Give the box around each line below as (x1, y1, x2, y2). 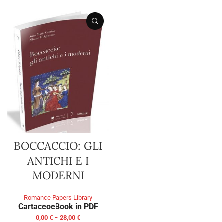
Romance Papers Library (24, 194, 92, 202)
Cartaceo (18, 202, 51, 212)
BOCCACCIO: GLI (14, 139, 102, 153)
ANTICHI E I (27, 154, 89, 168)
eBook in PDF (50, 202, 98, 212)
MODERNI (32, 168, 84, 183)
